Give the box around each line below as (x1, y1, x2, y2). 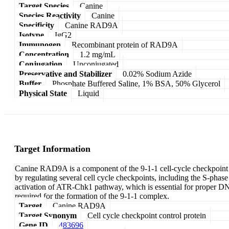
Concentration (19, 50, 69, 59)
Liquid (78, 88, 99, 98)
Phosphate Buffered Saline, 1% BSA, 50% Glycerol (52, 79, 220, 88)
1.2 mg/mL (80, 50, 116, 59)
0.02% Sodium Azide (123, 69, 192, 78)
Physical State (19, 88, 67, 98)
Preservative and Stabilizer (19, 69, 112, 78)
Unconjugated (73, 59, 119, 68)
